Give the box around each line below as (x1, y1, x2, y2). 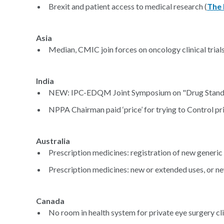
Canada (36, 196, 64, 205)
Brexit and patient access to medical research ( (48, 1, 207, 11)
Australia (36, 136, 70, 145)
